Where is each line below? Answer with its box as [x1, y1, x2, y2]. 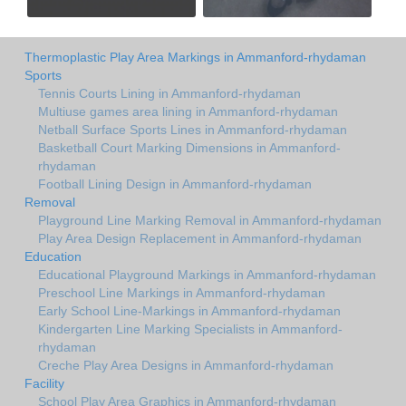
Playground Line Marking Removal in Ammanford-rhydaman [38, 213, 382, 228]
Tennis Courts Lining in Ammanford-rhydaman [38, 86, 301, 101]
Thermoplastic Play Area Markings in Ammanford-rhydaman [24, 50, 366, 65]
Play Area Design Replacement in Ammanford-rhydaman [38, 231, 362, 246]
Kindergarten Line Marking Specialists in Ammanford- [38, 322, 343, 337]
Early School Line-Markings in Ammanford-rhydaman [38, 304, 341, 319]
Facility [24, 376, 64, 391]
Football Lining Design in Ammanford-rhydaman [38, 177, 312, 192]
